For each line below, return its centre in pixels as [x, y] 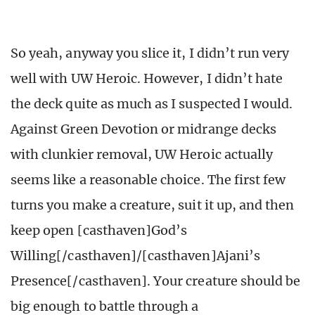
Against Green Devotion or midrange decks [143, 129]
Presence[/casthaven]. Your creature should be [156, 281]
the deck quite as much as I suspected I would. [152, 104]
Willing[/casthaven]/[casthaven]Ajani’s [135, 256]
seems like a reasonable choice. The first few [148, 180]
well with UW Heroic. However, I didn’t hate [147, 79]
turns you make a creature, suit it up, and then [153, 205]
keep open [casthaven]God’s [99, 231]
